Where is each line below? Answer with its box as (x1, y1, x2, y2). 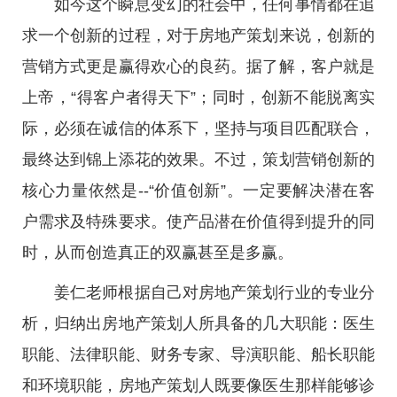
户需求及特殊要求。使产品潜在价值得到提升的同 (22, 213, 375, 230)
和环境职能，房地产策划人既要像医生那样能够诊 (22, 377, 375, 394)
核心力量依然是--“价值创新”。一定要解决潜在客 (22, 182, 375, 199)
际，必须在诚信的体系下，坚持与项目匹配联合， (22, 120, 375, 137)
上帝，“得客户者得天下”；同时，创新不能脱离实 (22, 89, 375, 106)
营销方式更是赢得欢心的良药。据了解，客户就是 (22, 58, 375, 75)
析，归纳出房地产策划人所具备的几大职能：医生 (22, 315, 375, 332)
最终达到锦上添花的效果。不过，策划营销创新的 (22, 151, 375, 168)
